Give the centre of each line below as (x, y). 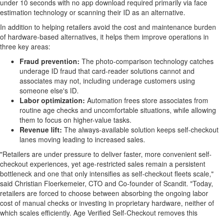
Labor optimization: (53, 100)
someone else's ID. (49, 90)
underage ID (40, 71)
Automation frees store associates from (148, 100)
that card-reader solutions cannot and (135, 71)
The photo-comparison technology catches (148, 61)
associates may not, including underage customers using (107, 81)
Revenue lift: (41, 130)
